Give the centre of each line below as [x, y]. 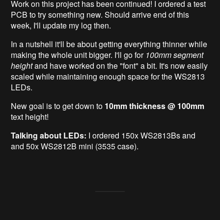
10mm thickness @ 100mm [155, 106]
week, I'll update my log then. [61, 25]
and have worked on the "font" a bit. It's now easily [120, 65]
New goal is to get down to [58, 106]
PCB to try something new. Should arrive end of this [100, 14]
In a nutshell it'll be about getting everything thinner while [109, 44]
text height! [30, 116]
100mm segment [175, 55]
